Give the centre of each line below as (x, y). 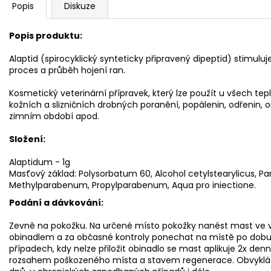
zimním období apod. (54, 116)
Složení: (27, 139)
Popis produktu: (46, 35)
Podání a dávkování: (56, 202)
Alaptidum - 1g (40, 162)
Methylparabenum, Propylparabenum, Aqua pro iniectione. (132, 185)
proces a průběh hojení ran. (67, 70)
